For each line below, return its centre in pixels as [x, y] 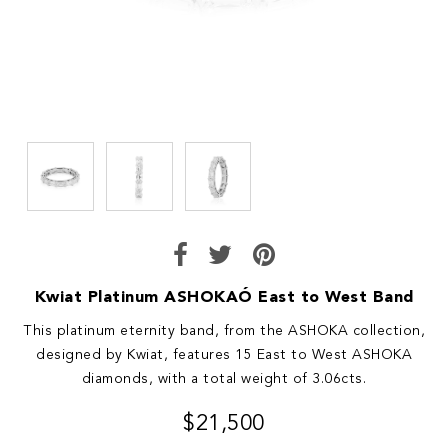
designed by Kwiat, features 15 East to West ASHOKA [224, 354]
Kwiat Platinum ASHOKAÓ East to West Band [224, 297]
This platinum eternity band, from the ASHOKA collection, [224, 330]
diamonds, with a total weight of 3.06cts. [224, 378]
